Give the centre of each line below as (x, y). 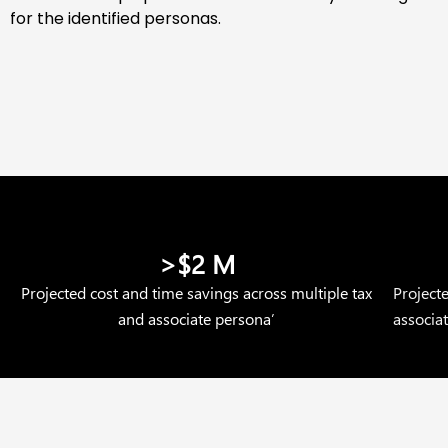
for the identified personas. (115, 19)
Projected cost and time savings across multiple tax (197, 293)
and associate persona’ (197, 319)
